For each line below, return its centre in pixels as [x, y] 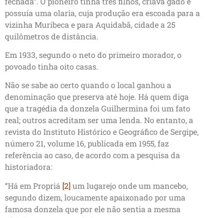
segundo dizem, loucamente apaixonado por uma [95, 197]
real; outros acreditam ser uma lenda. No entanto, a [99, 120]
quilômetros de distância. [52, 36]
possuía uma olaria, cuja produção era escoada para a [102, 13]
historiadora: [28, 167]
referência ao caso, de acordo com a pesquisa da [92, 155]
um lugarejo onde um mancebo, [129, 185]
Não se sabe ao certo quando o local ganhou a [88, 85]
